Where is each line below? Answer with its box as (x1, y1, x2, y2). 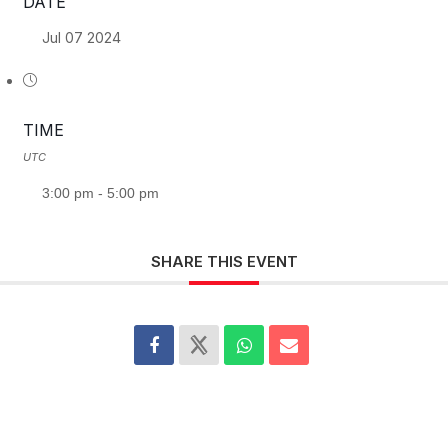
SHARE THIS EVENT (150, 252, 298, 272)
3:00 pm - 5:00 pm (41, 184, 159, 201)
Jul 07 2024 (41, 29, 121, 47)
